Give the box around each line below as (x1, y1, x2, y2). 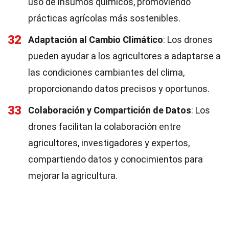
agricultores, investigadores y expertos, (28, 138, 190, 148)
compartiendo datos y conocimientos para (28, 154, 203, 165)
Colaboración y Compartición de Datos (28, 105, 191, 116)
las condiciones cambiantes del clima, (28, 67, 185, 78)
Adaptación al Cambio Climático (28, 34, 163, 45)
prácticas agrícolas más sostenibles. (28, 13, 180, 24)
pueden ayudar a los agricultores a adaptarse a (28, 51, 221, 61)
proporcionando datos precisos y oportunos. (28, 83, 210, 94)
